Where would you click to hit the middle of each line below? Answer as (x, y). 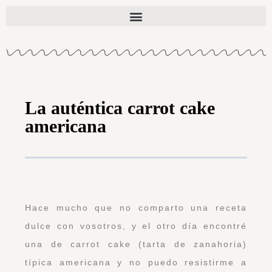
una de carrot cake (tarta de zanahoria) (136, 244)
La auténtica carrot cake (120, 108)
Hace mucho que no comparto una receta (136, 207)
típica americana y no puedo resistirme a (136, 262)
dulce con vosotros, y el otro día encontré (136, 226)
